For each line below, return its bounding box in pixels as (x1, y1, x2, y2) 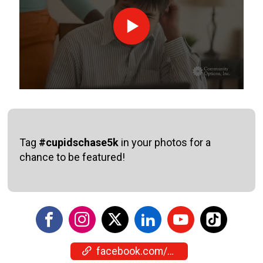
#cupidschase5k (39, 136, 122, 149)
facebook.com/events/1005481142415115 (96, 245, 167, 257)
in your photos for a (121, 136, 211, 149)
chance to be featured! (19, 151, 126, 164)
